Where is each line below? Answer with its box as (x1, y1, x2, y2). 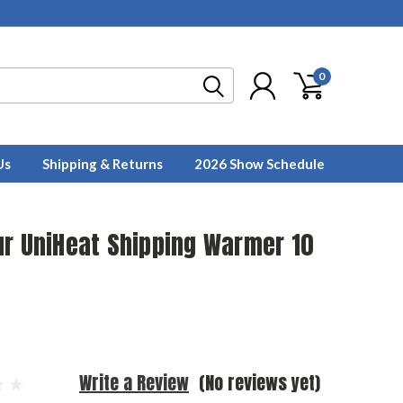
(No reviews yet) (198, 369, 320, 397)
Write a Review (79, 369, 189, 397)
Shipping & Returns (42, 156, 163, 172)
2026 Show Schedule (194, 156, 325, 172)
